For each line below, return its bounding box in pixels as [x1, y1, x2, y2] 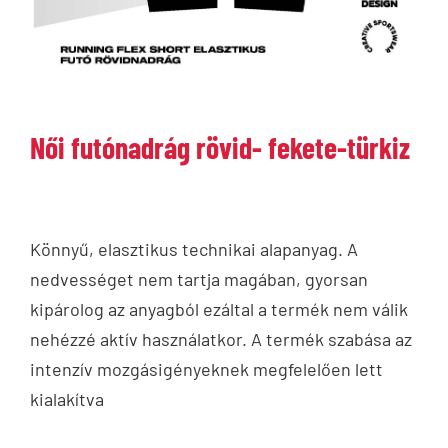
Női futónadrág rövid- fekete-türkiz [30, 129, 410, 166]
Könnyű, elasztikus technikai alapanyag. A [30, 238, 358, 261]
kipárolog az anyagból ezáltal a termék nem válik [30, 298, 408, 321]
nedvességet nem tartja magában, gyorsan [30, 268, 368, 291]
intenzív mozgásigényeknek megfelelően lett [30, 358, 383, 381]
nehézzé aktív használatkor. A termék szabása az [30, 328, 412, 351]
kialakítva [30, 388, 104, 411]
